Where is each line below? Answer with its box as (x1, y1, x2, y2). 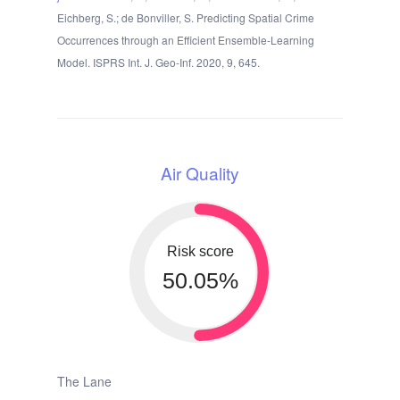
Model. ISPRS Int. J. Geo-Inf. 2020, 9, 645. (57, 54, 260, 70)
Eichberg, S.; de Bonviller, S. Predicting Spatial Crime (57, 9, 314, 25)
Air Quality (161, 160, 239, 185)
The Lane (57, 371, 112, 390)
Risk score (166, 243, 234, 259)
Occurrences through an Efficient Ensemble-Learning (57, 31, 314, 47)
